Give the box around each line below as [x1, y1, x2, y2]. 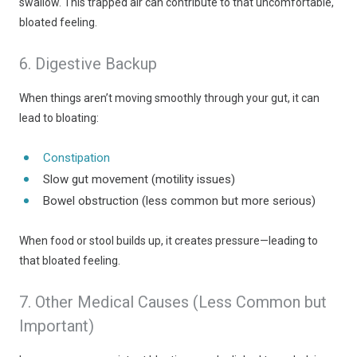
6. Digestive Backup [19, 54, 157, 73]
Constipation [43, 151, 110, 165]
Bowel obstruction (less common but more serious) [43, 194, 316, 208]
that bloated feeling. [19, 254, 120, 267]
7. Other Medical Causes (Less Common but [19, 292, 327, 312]
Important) [19, 316, 94, 335]
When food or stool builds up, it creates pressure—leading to [19, 234, 318, 247]
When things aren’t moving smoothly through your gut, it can [19, 92, 320, 104]
